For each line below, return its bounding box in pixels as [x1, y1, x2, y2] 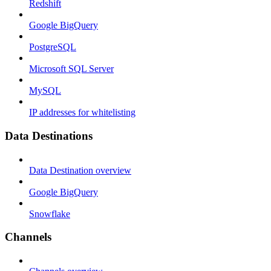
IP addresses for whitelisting [29, 107, 135, 118]
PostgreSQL [29, 42, 76, 53]
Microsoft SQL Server [29, 64, 114, 74]
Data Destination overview [29, 165, 131, 175]
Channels [5, 230, 51, 244]
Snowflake [29, 208, 70, 219]
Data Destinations [5, 129, 93, 143]
